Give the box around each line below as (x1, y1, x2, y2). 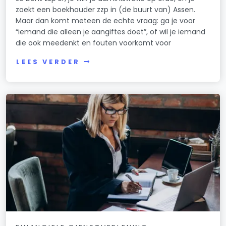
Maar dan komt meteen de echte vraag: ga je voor (16, 15, 196, 26)
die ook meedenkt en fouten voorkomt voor (16, 37, 172, 48)
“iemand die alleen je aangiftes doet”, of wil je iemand (16, 26, 206, 37)
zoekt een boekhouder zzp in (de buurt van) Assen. (16, 4, 196, 15)
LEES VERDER (16, 58, 80, 67)
